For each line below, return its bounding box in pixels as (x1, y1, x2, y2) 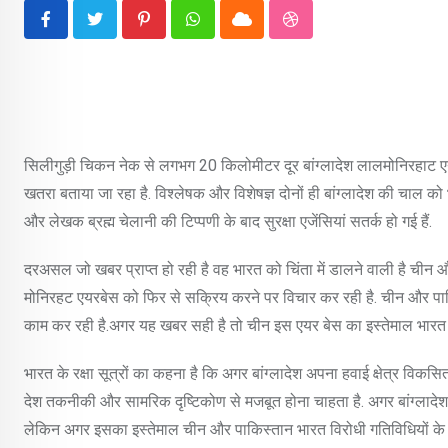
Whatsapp (191, 21, 262, 41)
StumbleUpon (289, 21, 384, 41)
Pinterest (142, 21, 208, 41)
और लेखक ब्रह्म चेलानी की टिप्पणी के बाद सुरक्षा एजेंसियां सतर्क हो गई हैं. (24, 212, 432, 232)
